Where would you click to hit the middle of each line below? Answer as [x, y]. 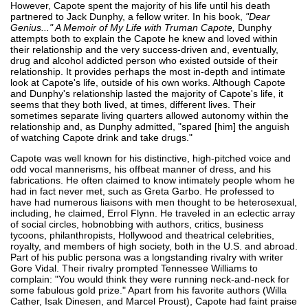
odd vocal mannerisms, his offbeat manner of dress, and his [141, 169]
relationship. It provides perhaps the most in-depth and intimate [148, 71]
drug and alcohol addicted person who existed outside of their [144, 60]
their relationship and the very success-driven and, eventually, [144, 49]
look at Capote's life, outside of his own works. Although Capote [148, 82]
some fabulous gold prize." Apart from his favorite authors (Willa [148, 290]
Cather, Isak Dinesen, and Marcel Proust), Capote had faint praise [154, 301]
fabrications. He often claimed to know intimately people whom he [153, 180]
